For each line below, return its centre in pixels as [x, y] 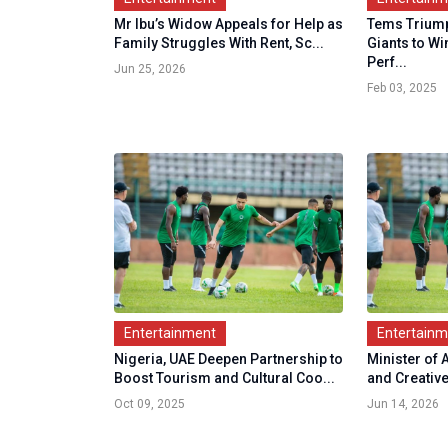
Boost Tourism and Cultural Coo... [224, 377]
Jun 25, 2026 [150, 68]
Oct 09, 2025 [149, 403]
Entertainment [170, 332]
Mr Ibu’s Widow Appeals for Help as [228, 23]
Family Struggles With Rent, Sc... [219, 42]
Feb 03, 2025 [402, 87]
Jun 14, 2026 [403, 403]
